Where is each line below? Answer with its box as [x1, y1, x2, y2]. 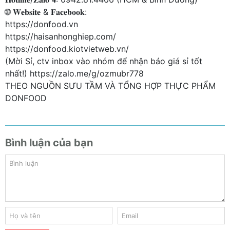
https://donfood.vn [5, 19, 78, 29]
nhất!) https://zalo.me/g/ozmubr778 [5, 68, 144, 79]
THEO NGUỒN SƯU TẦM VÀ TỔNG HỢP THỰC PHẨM [5, 81, 216, 91]
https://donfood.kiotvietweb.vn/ [5, 44, 129, 54]
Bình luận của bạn [5, 137, 93, 149]
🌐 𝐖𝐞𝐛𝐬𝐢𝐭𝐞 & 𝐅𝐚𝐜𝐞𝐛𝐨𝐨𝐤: [5, 7, 87, 17]
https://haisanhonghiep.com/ [5, 31, 116, 42]
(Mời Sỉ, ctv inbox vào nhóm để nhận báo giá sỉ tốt [5, 56, 202, 66]
